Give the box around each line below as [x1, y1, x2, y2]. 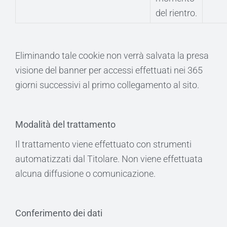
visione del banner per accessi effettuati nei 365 [15, 65, 203, 75]
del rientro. [156, 8, 197, 18]
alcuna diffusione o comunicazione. [15, 168, 156, 179]
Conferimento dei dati [15, 208, 102, 218]
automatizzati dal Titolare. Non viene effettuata [15, 154, 203, 164]
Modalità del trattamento [15, 119, 116, 130]
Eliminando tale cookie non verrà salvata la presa [15, 50, 209, 61]
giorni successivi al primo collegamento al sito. [15, 80, 199, 90]
